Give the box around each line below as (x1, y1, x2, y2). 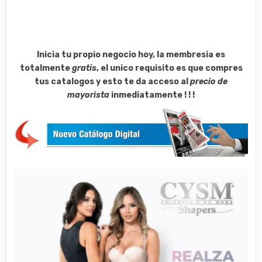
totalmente (19, 63, 72, 74)
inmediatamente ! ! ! (109, 90, 195, 101)
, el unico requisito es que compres (96, 63, 243, 74)
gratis (71, 63, 96, 74)
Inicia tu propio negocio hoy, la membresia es (37, 50, 225, 60)
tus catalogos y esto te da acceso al (35, 77, 190, 87)
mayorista (67, 90, 109, 101)
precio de (190, 77, 227, 87)
